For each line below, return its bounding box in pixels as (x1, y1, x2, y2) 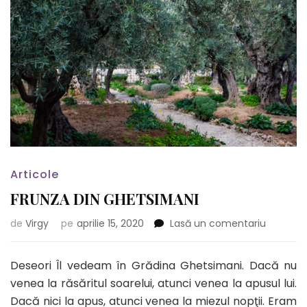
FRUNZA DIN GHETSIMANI (10, 188, 199, 209)
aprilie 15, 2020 (77, 216, 144, 230)
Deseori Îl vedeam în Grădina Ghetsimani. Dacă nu (10, 257, 297, 273)
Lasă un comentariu (170, 216, 266, 230)
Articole (10, 166, 59, 182)
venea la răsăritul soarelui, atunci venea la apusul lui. (10, 275, 297, 291)
